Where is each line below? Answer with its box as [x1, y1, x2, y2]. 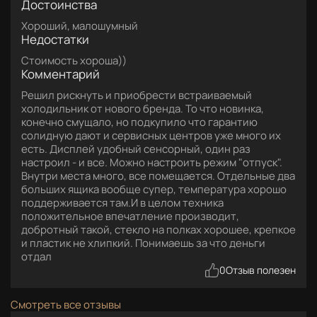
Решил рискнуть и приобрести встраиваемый [21, 87, 252, 103]
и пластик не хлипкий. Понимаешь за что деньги [21, 235, 265, 250]
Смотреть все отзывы [11, 296, 121, 312]
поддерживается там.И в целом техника [21, 195, 224, 210]
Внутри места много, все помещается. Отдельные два [21, 168, 295, 183]
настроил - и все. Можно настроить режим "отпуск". [21, 154, 282, 170]
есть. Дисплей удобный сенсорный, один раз [21, 141, 250, 156]
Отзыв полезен [226, 263, 296, 277]
